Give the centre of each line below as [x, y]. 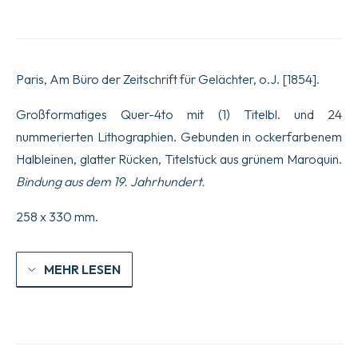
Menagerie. [44, 10]
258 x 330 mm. [57, 217]
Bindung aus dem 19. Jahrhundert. [111, 182]
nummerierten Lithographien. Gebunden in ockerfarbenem [179, 137]
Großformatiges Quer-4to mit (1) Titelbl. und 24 [179, 115]
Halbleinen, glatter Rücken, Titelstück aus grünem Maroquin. [179, 159]
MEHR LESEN [82, 270]
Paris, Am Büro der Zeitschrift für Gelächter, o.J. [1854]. [168, 80]
